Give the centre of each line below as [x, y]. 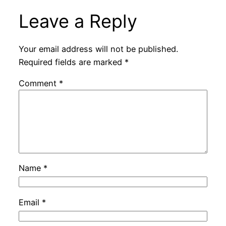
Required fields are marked [71, 62]
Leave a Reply [78, 21]
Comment [39, 83]
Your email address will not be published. [98, 49]
